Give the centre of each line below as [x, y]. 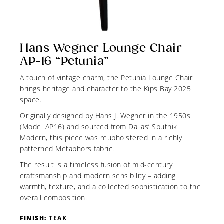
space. [31, 100]
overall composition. [53, 198]
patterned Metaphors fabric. [67, 149]
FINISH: [34, 218]
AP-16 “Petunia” [65, 61]
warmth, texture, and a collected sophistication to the [110, 187]
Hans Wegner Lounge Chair [101, 48]
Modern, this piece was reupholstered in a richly [101, 138]
